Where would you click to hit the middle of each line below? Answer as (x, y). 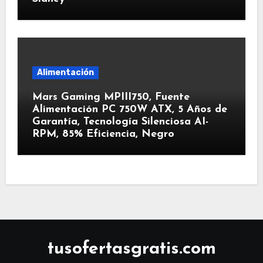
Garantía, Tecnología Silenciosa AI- (120, 122)
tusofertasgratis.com (131, 249)
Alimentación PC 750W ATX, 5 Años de (129, 109)
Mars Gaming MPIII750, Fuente (111, 97)
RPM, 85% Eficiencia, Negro (103, 134)
